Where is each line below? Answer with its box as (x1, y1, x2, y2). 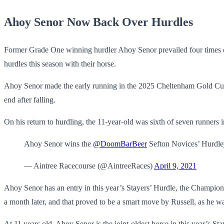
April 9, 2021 (154, 161, 196, 170)
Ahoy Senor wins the (24, 139, 93, 148)
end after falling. (4, 95, 55, 104)
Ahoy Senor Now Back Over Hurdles (4, 15, 193, 29)
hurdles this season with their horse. (4, 59, 116, 68)
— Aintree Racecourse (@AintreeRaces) (24, 161, 154, 170)
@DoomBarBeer (93, 139, 147, 148)
